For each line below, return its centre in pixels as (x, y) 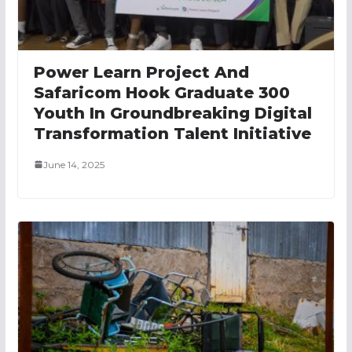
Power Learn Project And (141, 72)
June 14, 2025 (73, 164)
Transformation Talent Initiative (172, 133)
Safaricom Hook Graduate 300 (161, 92)
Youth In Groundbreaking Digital (172, 113)
